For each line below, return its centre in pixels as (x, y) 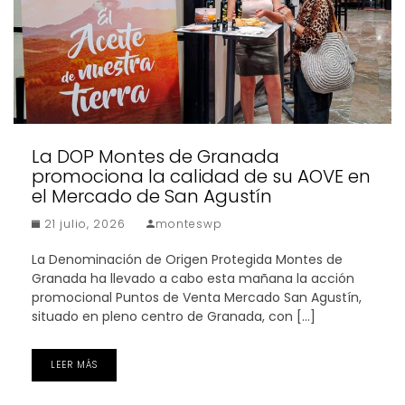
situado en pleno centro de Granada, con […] (174, 316)
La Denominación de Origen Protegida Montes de (187, 259)
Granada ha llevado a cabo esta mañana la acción (193, 278)
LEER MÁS (74, 364)
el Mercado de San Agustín (152, 196)
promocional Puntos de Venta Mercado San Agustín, (197, 297)
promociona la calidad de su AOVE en (201, 176)
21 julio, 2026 (83, 223)
